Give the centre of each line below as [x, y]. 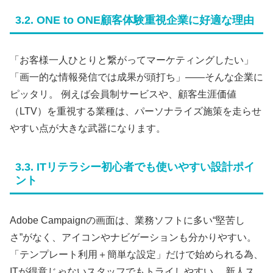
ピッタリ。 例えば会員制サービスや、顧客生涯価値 [123, 94]
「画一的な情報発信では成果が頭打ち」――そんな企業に [136, 77]
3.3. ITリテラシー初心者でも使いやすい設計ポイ [135, 167]
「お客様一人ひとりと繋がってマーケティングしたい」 [132, 60]
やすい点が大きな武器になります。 [88, 129]
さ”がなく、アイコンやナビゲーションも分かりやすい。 [133, 238]
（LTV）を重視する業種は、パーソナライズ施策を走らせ [136, 112]
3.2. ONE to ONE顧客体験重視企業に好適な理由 [135, 20]
